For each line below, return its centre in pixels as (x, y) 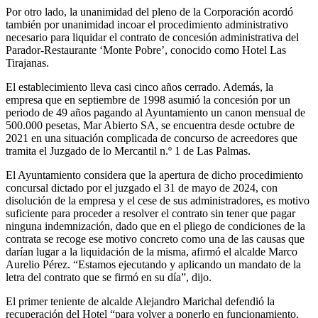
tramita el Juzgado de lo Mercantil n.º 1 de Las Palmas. (128, 150)
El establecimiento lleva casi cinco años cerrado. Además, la (139, 87)
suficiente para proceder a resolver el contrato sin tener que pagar (150, 213)
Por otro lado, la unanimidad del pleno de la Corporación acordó (149, 11)
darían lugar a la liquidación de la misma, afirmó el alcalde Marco (152, 251)
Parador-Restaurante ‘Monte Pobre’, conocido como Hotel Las (146, 50)
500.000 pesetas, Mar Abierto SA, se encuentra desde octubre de (150, 125)
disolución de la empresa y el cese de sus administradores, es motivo (158, 200)
